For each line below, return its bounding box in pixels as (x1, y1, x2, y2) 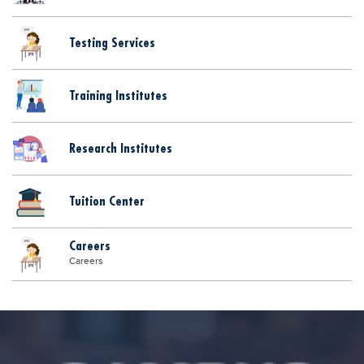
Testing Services (69, 34, 155, 51)
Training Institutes (69, 87, 167, 104)
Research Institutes (69, 140, 172, 157)
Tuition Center (69, 193, 145, 210)
